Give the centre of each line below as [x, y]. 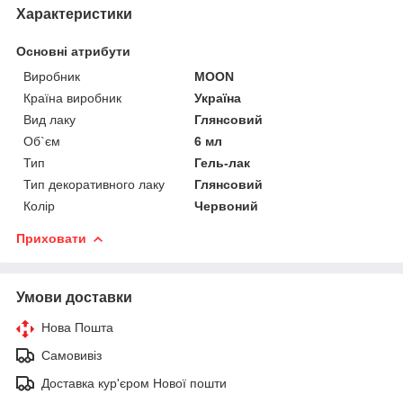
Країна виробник [72, 98]
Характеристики [74, 13]
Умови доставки [74, 297]
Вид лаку [49, 119]
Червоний [227, 206]
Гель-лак [223, 162]
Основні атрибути [73, 51]
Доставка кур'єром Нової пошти [134, 383]
